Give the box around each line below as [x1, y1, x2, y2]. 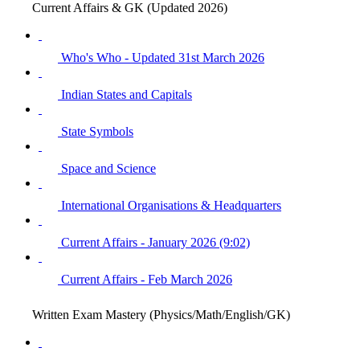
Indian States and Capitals [61, 87, 192, 101]
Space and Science [61, 161, 156, 175]
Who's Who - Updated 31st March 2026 [61, 50, 264, 64]
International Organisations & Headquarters [61, 198, 281, 212]
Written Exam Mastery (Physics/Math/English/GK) [32, 307, 290, 321]
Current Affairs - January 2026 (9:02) [61, 235, 250, 249]
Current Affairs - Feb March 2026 [61, 272, 232, 286]
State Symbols [61, 124, 133, 138]
